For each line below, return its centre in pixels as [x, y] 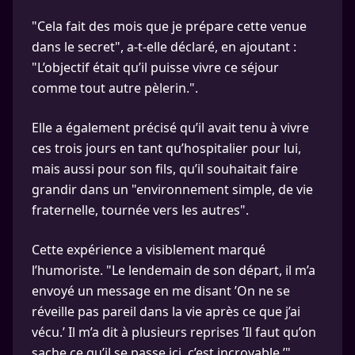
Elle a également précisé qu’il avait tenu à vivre [170, 128]
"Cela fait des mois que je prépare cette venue [169, 26]
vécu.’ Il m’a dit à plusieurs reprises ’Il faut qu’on [174, 332]
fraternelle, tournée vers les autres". [140, 210]
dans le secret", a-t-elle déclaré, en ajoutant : [164, 47]
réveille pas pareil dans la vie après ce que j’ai [166, 311]
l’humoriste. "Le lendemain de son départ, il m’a [174, 270]
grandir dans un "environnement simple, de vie [172, 189]
